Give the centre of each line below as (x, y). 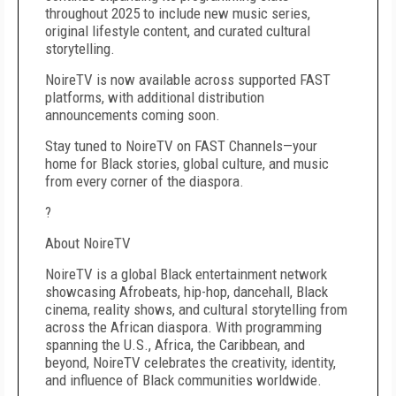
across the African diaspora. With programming (183, 327)
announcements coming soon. (133, 115)
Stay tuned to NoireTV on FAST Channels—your (181, 146)
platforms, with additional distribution (155, 97)
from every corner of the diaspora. (145, 181)
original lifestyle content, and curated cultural (178, 31)
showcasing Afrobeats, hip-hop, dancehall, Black (187, 292)
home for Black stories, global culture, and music (187, 164)
